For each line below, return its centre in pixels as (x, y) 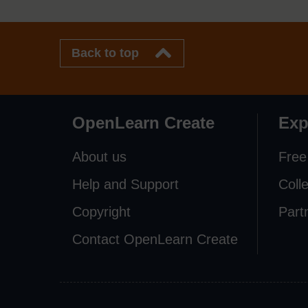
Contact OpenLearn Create (155, 239)
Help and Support (125, 184)
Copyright (101, 211)
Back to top (105, 53)
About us (99, 156)
